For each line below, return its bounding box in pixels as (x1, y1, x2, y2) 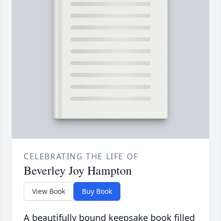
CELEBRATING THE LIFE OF (24, 151, 139, 162)
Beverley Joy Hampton (24, 162, 132, 179)
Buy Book (82, 186, 112, 196)
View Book (32, 186, 65, 196)
